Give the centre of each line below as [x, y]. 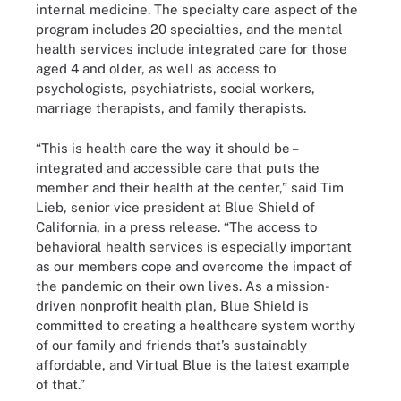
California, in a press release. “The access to [176, 226]
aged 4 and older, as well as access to [156, 68]
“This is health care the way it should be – [166, 148]
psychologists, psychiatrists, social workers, [175, 88]
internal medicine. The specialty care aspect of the [197, 9]
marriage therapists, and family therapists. [171, 108]
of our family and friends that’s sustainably [171, 345]
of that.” [60, 384]
